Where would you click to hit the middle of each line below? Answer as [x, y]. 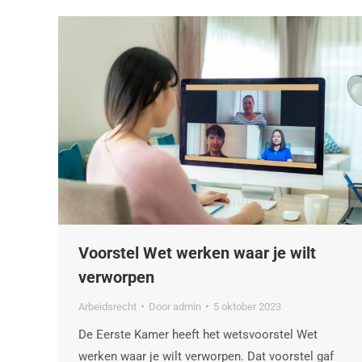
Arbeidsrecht [107, 306]
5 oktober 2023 [247, 306]
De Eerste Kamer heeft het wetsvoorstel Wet [198, 334]
